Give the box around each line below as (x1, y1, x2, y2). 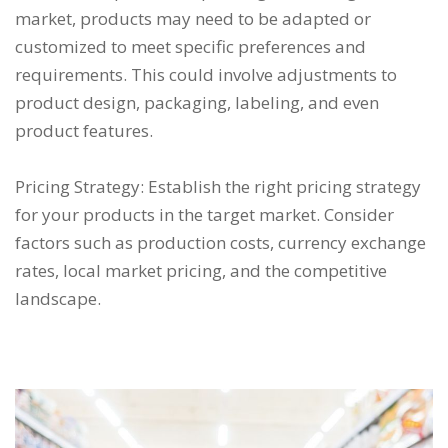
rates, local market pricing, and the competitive (15, 259, 387, 282)
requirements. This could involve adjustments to (15, 63, 397, 86)
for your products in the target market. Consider (15, 203, 394, 226)
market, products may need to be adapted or (15, 7, 371, 30)
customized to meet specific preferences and (15, 35, 366, 58)
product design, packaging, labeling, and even (15, 91, 379, 114)
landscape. (15, 287, 101, 310)
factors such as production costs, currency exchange (15, 231, 426, 254)
